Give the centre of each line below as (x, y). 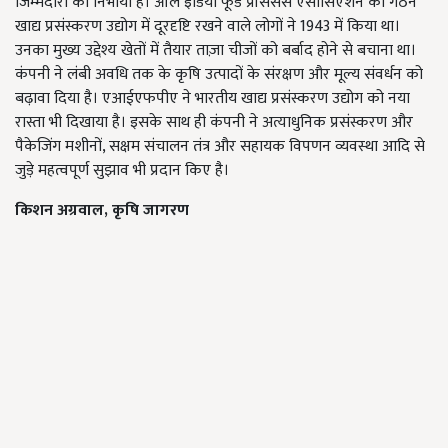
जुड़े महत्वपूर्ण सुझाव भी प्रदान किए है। (122, 170)
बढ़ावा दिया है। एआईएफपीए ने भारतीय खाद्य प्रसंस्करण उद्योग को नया (212, 98)
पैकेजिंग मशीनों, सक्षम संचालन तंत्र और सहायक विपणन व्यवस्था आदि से (220, 146)
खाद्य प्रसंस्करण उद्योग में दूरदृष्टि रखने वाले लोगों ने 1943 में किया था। (207, 26)
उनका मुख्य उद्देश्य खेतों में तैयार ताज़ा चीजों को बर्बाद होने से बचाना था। (215, 50)
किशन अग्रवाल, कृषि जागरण (102, 210)
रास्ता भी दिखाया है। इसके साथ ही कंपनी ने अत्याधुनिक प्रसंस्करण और (214, 122)
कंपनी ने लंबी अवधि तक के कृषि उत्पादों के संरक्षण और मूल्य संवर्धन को (219, 74)
